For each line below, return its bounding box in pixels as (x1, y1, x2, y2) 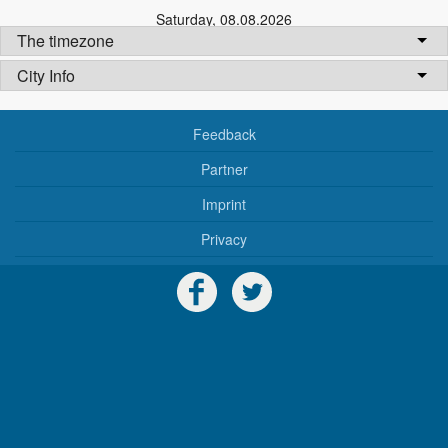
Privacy (201, 229, 247, 250)
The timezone (17, 29, 114, 53)
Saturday (156, 9, 212, 29)
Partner (200, 159, 248, 180)
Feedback (192, 124, 256, 145)
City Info (17, 63, 75, 87)
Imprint (202, 194, 246, 215)
